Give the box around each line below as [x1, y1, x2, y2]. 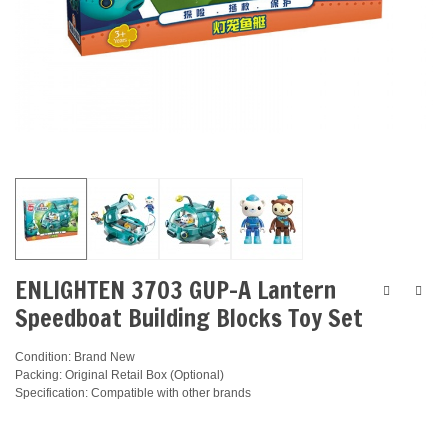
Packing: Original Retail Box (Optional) [15, 368, 224, 383]
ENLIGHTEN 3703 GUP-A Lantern [15, 273, 336, 308]
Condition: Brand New [15, 350, 135, 365]
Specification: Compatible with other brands [15, 386, 251, 401]
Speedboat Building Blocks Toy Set [15, 301, 363, 336]
